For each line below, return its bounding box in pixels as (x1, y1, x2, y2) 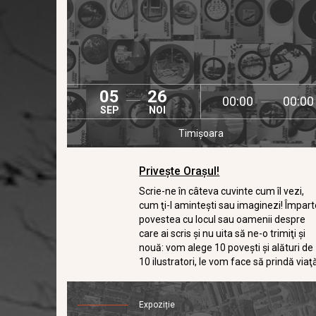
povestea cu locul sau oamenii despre (139, 214, 306, 225)
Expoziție (139, 300, 176, 310)
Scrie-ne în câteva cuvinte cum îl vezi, (139, 186, 305, 197)
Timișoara (178, 128, 224, 139)
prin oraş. (139, 270, 181, 281)
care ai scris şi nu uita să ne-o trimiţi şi (139, 228, 306, 239)
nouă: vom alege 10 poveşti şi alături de (139, 242, 314, 253)
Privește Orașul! (139, 164, 220, 178)
